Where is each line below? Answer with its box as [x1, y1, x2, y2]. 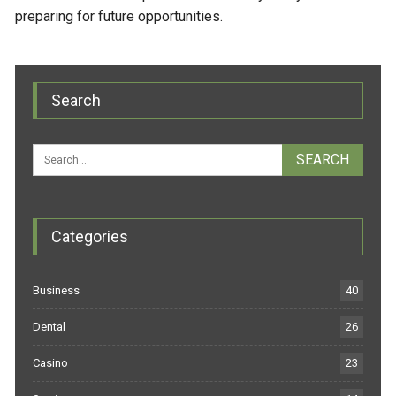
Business [33, 283, 80, 297]
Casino [33, 355, 69, 369]
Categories [51, 226, 129, 246]
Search [51, 90, 102, 110]
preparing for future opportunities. [15, 7, 224, 25]
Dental [33, 319, 66, 333]
